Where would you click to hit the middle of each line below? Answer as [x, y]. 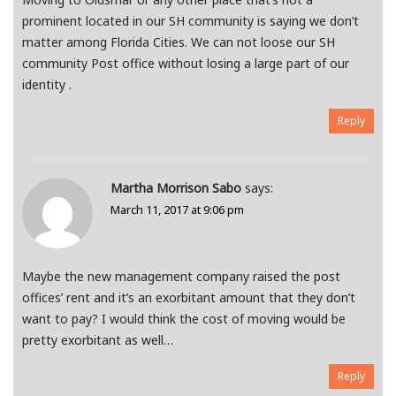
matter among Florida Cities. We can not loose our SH [179, 42]
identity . [47, 85]
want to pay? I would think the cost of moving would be [184, 319]
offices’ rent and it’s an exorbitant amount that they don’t [189, 298]
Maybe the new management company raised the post [181, 277]
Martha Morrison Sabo [176, 188]
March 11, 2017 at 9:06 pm [177, 210]
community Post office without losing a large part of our [186, 64]
